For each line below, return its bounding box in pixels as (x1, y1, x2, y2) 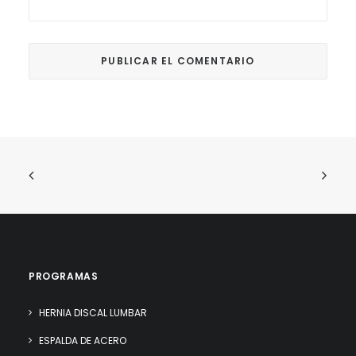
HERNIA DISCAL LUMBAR (39, 306, 147, 319)
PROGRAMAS (29, 269, 99, 283)
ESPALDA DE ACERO (39, 334, 126, 347)
